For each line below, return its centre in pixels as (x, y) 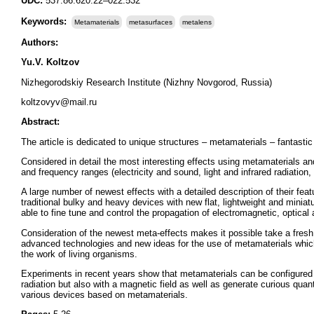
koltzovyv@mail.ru (59, 102)
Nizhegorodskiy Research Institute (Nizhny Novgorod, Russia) (146, 82)
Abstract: (40, 122)
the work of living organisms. (79, 254)
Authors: (40, 42)
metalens (197, 22)
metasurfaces (151, 22)
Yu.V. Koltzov (50, 62)
